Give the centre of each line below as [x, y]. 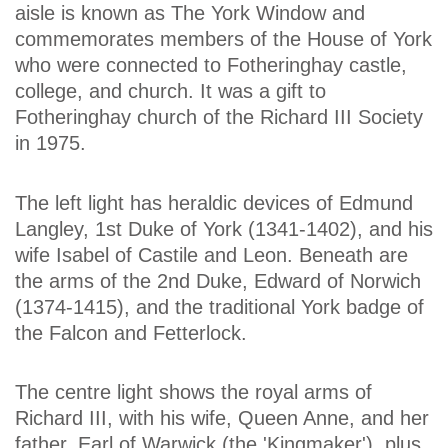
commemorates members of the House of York [223, 39]
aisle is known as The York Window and [190, 13]
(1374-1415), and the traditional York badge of [219, 306]
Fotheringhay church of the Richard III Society [219, 117]
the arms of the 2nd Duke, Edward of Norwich [218, 280]
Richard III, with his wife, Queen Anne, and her [222, 417]
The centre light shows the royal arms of [193, 391]
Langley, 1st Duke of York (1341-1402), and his [224, 228]
